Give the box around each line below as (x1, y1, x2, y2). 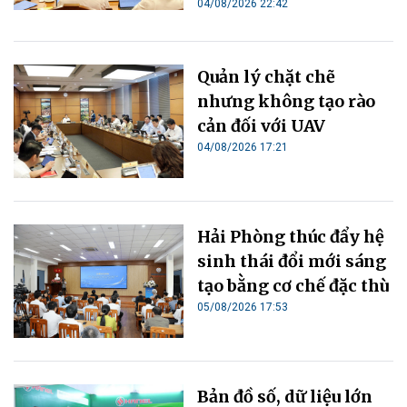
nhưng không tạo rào (197, 90, 376, 112)
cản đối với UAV (197, 114, 326, 136)
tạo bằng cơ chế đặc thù (197, 274, 390, 296)
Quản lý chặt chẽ (197, 65, 336, 87)
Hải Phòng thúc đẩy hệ (197, 225, 385, 247)
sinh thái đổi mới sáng (197, 250, 387, 272)
